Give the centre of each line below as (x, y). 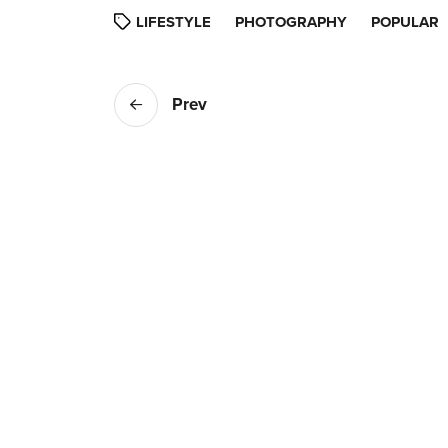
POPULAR (405, 21)
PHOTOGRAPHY (291, 21)
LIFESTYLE (173, 21)
